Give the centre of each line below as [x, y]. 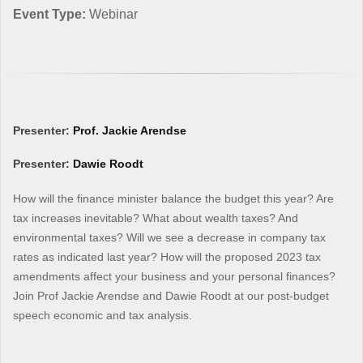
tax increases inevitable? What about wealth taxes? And [156, 218]
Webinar [113, 14]
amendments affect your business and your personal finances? [174, 276]
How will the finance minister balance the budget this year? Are [173, 198]
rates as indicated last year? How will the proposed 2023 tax [167, 256]
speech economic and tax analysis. [102, 315]
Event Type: [51, 14]
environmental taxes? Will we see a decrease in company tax [169, 237]
